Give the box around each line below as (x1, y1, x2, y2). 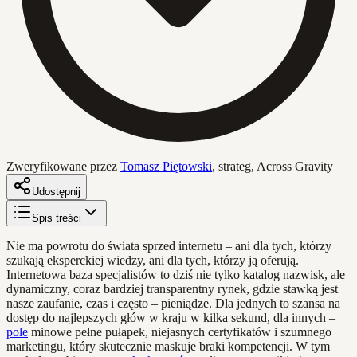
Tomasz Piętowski (120, 159, 212, 173)
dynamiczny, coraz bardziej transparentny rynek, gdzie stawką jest (6, 281, 338, 296)
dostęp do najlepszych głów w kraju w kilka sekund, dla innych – (6, 310, 335, 324)
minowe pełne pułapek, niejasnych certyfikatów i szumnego (28, 324, 331, 339)
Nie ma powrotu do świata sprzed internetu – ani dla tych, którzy (6, 238, 331, 253)
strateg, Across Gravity (218, 159, 333, 173)
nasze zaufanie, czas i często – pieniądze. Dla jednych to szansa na (6, 296, 340, 310)
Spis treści (32, 211, 81, 224)
